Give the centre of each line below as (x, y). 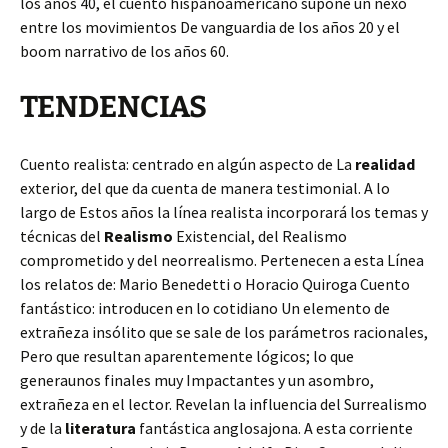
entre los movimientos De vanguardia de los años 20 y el (210, 27)
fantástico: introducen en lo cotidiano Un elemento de (205, 308)
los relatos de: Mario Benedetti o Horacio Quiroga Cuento (215, 284)
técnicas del (62, 236)
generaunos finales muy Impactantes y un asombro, (197, 380)
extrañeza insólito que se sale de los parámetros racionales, (224, 332)
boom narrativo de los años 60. (124, 51)
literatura (100, 428)
